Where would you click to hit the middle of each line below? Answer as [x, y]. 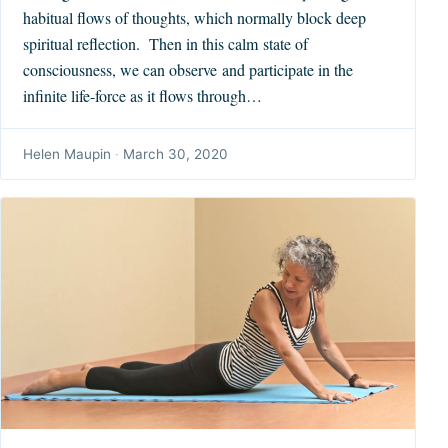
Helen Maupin [67, 153]
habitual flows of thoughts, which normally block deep [195, 17]
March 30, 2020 [176, 153]
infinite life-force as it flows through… [143, 95]
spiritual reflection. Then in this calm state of [166, 43]
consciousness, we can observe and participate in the [188, 69]
